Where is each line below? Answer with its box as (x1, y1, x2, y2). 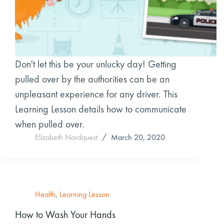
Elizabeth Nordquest (35, 132, 97, 143)
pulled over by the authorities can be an (15, 72, 169, 86)
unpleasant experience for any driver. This (15, 87, 177, 101)
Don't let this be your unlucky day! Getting (15, 57, 176, 71)
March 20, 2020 (111, 132, 165, 143)
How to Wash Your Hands (15, 208, 115, 221)
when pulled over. (15, 117, 84, 131)
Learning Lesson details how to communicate (15, 102, 186, 116)
